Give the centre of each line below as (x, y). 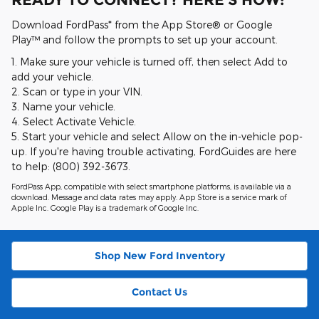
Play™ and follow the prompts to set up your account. (145, 39)
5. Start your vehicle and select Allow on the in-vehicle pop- (157, 136)
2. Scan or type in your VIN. (77, 91)
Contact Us (159, 292)
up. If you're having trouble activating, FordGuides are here (154, 151)
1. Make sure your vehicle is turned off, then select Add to (150, 61)
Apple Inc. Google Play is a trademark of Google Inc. (105, 207)
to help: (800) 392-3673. (71, 166)
